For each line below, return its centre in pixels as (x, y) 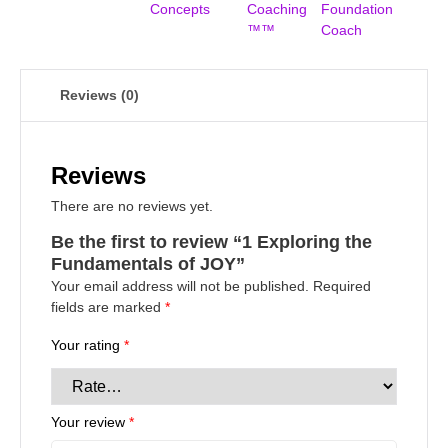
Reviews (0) (99, 95)
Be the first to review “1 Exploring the (211, 241)
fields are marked (108, 306)
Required (342, 285)
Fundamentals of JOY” (148, 263)
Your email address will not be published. (180, 285)
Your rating (87, 344)
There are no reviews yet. (132, 206)
